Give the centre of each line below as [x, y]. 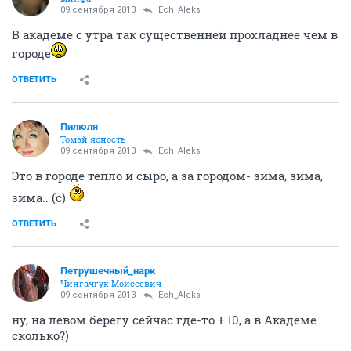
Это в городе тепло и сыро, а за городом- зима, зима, [167, 175]
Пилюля [79, 126]
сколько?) [40, 335]
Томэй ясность [93, 139]
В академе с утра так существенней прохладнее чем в [175, 34]
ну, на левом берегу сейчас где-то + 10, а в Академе [164, 319]
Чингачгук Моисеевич [111, 283]
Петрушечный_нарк [108, 270]
